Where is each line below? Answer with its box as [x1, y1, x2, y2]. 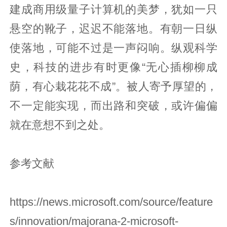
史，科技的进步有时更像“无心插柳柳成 [10, 61, 217, 73]
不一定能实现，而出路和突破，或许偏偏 [10, 99, 217, 112]
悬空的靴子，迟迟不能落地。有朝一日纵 [10, 22, 217, 35]
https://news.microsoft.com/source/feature [10, 196, 213, 208]
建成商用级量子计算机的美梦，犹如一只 [10, 3, 217, 16]
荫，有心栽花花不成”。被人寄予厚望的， [10, 80, 217, 93]
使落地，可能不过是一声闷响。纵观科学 [10, 42, 217, 54]
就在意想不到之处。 [10, 119, 110, 131]
